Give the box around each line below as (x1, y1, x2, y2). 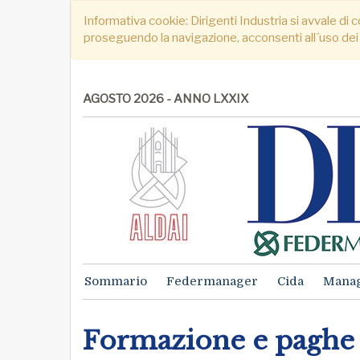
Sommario (84, 274, 147, 288)
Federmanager (166, 274, 258, 288)
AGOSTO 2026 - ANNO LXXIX (83, 92, 248, 106)
